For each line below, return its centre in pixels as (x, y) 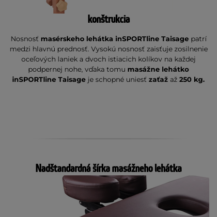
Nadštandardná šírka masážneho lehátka (108, 169)
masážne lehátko (158, 69)
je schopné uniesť (117, 79)
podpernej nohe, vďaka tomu (78, 69)
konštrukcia (108, 20)
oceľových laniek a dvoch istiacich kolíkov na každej (108, 59)
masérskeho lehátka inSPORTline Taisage (115, 39)
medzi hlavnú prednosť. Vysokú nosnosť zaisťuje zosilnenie (108, 49)
